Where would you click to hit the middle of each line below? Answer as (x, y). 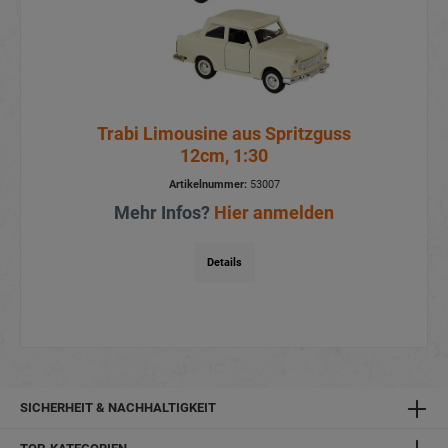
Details (224, 263)
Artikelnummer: (207, 185)
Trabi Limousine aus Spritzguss (224, 134)
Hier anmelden (274, 213)
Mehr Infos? (164, 213)
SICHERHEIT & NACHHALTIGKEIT (118, 408)
